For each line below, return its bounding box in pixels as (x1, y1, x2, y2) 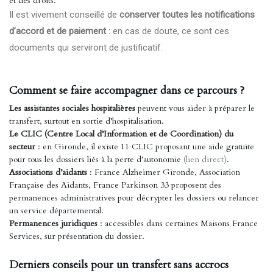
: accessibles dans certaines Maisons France (97, 218, 258, 229)
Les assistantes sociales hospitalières (9, 102, 135, 114)
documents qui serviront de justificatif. (9, 42, 163, 53)
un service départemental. (9, 205, 104, 216)
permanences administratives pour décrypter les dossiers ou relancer (9, 192, 259, 204)
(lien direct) (183, 154, 227, 165)
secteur (9, 141, 35, 152)
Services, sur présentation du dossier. (9, 230, 144, 242)
